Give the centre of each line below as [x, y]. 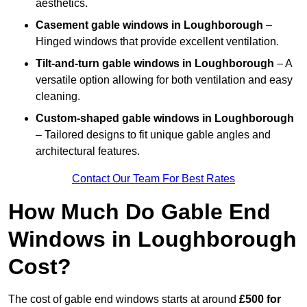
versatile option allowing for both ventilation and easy [164, 80]
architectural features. [88, 151]
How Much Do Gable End [139, 212]
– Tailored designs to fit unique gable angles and [153, 135]
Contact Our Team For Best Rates [153, 179]
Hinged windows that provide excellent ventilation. [157, 42]
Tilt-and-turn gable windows [108, 64]
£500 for [260, 299]
